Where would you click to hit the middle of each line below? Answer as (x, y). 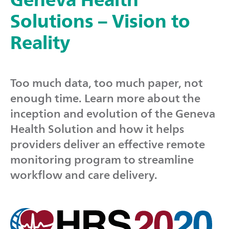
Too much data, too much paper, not (107, 83)
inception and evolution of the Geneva (113, 113)
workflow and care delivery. (85, 175)
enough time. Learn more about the (105, 98)
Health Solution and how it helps (97, 129)
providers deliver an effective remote (108, 144)
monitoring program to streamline (102, 159)
